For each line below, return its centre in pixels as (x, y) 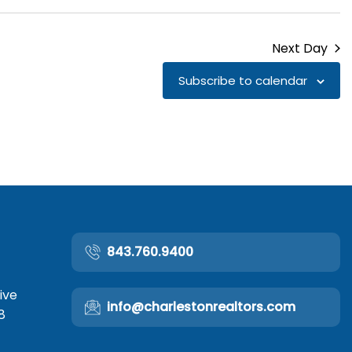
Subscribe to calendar (243, 80)
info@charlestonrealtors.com (202, 306)
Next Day (300, 48)
